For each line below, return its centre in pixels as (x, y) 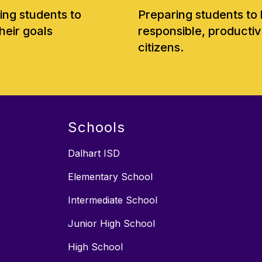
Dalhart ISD (94, 153)
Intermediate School (113, 200)
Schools (96, 127)
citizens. (161, 47)
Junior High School (111, 223)
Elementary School (110, 176)
